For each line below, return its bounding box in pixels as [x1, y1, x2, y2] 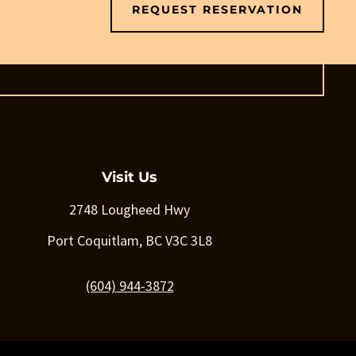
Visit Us [102, 168, 158, 187]
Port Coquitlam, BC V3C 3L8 [47, 231, 213, 250]
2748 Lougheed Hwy [69, 200, 191, 219]
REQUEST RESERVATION [131, 2, 303, 17]
